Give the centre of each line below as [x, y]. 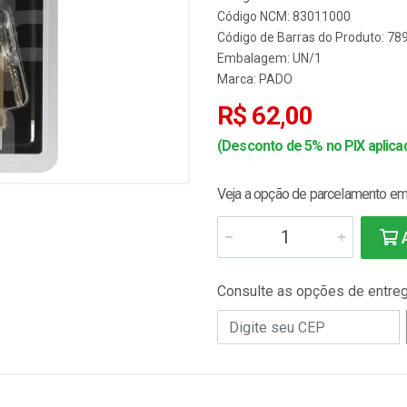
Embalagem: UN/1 [269, 58]
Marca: [238, 79]
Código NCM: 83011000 [284, 16]
